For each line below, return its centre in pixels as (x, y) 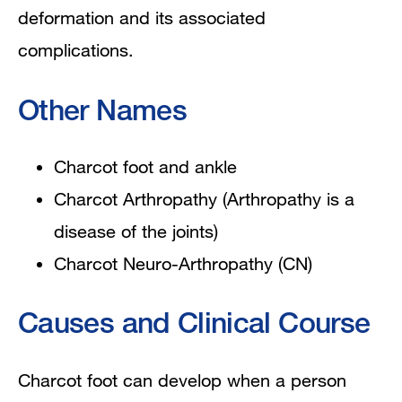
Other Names (102, 109)
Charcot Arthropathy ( (140, 199)
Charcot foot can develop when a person (182, 380)
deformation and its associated (142, 17)
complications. (76, 49)
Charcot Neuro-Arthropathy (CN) (183, 264)
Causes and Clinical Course (194, 322)
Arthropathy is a (291, 199)
